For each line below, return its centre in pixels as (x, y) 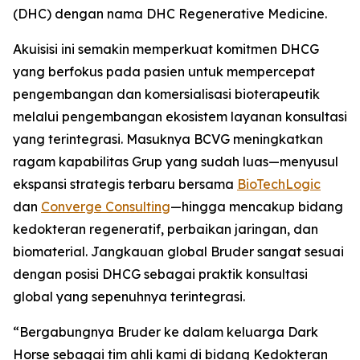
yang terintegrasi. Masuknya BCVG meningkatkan (168, 139)
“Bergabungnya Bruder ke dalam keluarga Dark (166, 332)
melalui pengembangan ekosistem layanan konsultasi (180, 117)
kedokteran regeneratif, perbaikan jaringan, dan (166, 229)
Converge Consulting (106, 207)
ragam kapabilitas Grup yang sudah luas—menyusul (176, 162)
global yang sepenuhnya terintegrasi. (129, 297)
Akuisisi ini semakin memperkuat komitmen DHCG (166, 49)
